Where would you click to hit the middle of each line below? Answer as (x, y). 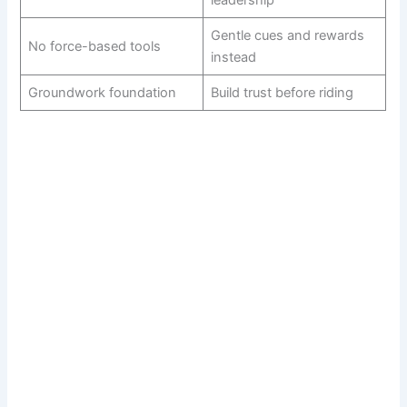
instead (233, 57)
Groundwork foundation (102, 92)
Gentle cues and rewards (287, 35)
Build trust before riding (282, 92)
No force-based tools (94, 46)
